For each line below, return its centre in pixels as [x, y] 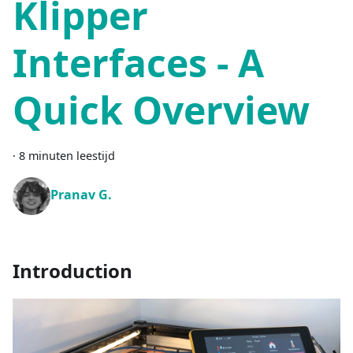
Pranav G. [81, 194]
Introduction [72, 270]
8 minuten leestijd [67, 155]
